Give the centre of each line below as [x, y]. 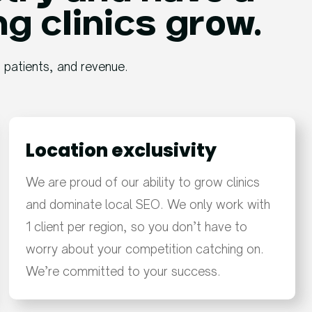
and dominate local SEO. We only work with [148, 205]
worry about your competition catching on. [145, 249]
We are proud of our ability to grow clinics [143, 182]
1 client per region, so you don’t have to [137, 227]
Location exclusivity [122, 151]
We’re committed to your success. [124, 272]
